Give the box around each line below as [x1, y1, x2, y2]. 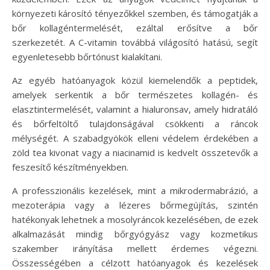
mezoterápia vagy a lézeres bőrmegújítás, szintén [12, 199, 258, 212]
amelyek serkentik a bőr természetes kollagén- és [12, 89, 258, 101]
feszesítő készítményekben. [12, 161, 128, 174]
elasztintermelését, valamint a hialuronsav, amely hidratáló [12, 103, 258, 116]
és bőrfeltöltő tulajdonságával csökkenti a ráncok [12, 118, 258, 130]
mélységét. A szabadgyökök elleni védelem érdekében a [12, 132, 258, 145]
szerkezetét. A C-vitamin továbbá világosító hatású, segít [12, 36, 258, 49]
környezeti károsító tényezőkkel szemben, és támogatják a [12, 7, 258, 20]
